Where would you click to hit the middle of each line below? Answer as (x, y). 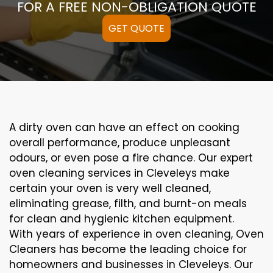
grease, (91, 204)
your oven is (82, 189)
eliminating (39, 204)
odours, (30, 158)
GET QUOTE (136, 29)
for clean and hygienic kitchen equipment (121, 219)
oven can (71, 128)
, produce (144, 143)
